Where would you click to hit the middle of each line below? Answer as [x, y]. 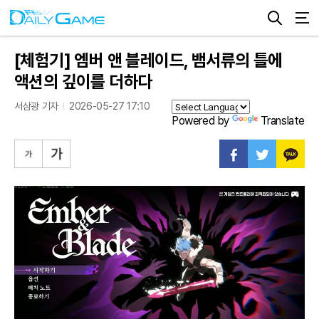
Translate [282, 121]
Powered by [202, 121]
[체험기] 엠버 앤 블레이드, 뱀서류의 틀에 [148, 60]
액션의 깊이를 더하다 [84, 82]
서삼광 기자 [36, 106]
